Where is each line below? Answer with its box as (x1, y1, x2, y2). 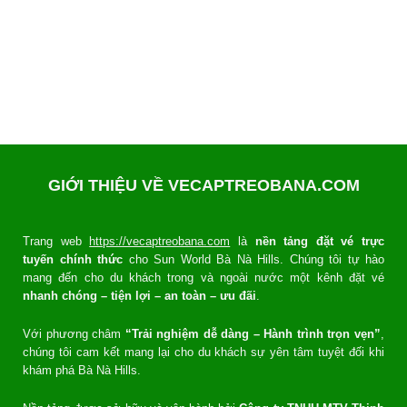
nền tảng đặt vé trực (254, 233, 384, 248)
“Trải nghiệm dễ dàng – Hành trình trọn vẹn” (124, 326, 382, 341)
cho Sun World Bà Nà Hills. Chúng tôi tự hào (123, 252, 384, 266)
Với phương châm (23, 326, 125, 341)
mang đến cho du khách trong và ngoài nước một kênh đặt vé (23, 270, 384, 284)
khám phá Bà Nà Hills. (23, 362, 141, 377)
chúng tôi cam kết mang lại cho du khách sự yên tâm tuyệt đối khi (23, 344, 384, 359)
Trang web (23, 233, 90, 248)
